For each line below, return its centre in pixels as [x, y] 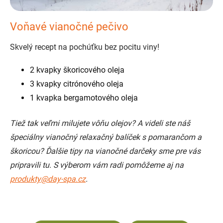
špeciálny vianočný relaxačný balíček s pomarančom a [106, 137]
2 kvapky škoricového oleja [77, 70]
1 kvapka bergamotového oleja [84, 98]
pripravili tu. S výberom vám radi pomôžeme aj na [97, 165]
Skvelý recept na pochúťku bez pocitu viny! [85, 47]
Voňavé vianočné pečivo [69, 27]
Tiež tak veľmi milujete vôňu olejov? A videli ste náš [100, 123]
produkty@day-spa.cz [48, 179]
